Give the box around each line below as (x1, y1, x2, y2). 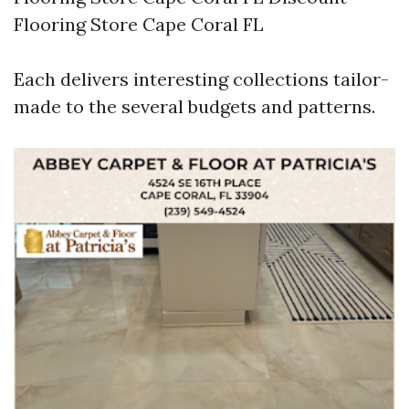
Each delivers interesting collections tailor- (14, 68, 389, 90)
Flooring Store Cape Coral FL (14, 13, 264, 36)
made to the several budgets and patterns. (14, 95, 375, 118)
